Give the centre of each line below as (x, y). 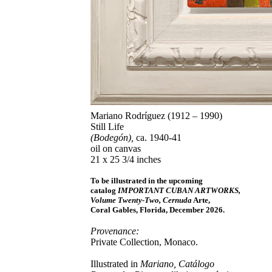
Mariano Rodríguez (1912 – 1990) (156, 116)
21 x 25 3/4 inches (126, 159)
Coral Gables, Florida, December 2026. (158, 210)
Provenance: (115, 231)
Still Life (107, 127)
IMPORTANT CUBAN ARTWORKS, (179, 190)
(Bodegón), (112, 138)
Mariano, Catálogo (176, 264)
